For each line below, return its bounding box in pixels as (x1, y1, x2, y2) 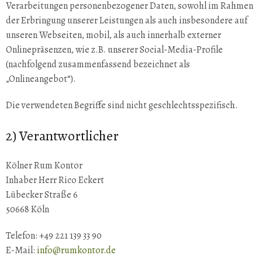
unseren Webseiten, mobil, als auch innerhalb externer (6, 29, 221, 42)
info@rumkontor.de (35, 244, 116, 257)
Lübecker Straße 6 (6, 188, 78, 201)
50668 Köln (6, 203, 49, 216)
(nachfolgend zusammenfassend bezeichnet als (6, 58, 190, 71)
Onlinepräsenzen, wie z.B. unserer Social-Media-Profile (6, 43, 223, 56)
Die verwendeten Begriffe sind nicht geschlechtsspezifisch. (6, 99, 238, 112)
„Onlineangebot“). (6, 73, 76, 85)
